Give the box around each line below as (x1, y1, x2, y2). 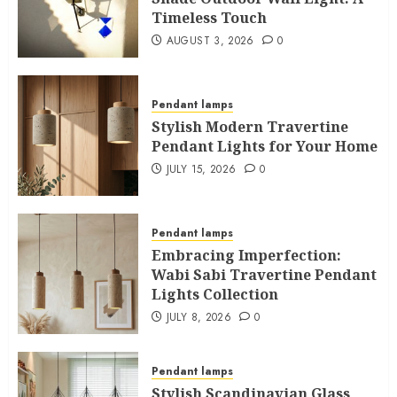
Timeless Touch (152, 7, 267, 27)
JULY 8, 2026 (166, 308, 232, 325)
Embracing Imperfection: (152, 245, 341, 265)
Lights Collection (152, 284, 278, 304)
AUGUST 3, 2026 (166, 32, 254, 49)
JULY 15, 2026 (166, 160, 237, 177)
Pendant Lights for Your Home (152, 136, 378, 156)
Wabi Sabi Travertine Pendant (152, 264, 377, 284)
